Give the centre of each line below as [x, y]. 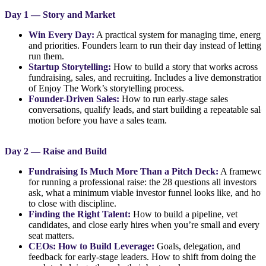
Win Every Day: [61, 34]
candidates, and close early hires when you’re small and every [144, 224]
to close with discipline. [72, 203]
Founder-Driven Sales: [74, 99]
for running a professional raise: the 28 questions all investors [142, 182]
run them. [46, 56]
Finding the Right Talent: [81, 214]
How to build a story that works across [184, 66]
